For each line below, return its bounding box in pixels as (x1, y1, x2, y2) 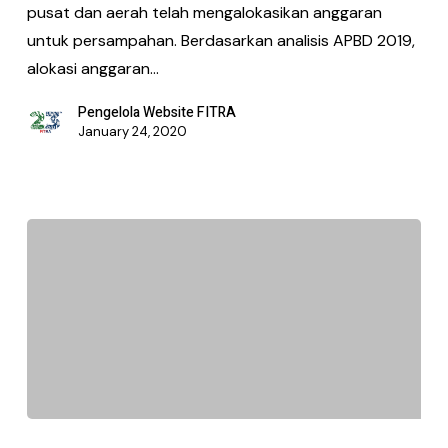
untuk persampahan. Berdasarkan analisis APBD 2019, (26, 29, 415, 51)
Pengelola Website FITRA (77, 101, 236, 123)
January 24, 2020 (77, 122, 187, 140)
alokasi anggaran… (26, 57, 159, 79)
